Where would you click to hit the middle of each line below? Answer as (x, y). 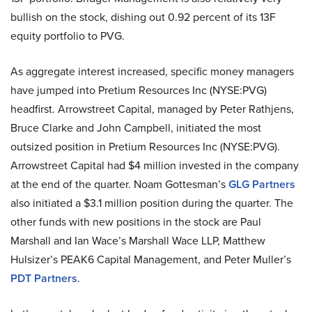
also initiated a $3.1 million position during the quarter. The (152, 203)
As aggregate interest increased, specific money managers (152, 71)
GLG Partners (262, 184)
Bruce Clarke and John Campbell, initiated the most (136, 127)
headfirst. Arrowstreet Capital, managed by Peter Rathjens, (152, 109)
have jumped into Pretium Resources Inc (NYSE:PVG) (139, 90)
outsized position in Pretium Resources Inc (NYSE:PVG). (145, 146)
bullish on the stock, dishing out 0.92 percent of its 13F (143, 17)
